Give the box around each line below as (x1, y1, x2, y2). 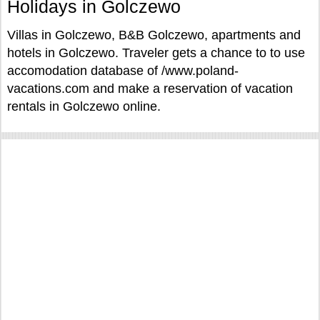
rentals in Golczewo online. (7, 99, 161, 114)
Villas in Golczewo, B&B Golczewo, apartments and (7, 28, 301, 42)
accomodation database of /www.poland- (7, 64, 239, 78)
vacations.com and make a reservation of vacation (7, 81, 293, 96)
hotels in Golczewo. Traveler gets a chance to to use (7, 46, 305, 60)
